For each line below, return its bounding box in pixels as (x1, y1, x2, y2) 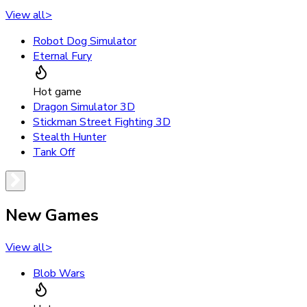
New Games (5, 204, 99, 227)
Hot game (33, 84, 82, 99)
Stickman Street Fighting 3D (33, 114, 171, 130)
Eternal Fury (33, 48, 92, 64)
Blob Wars (33, 266, 85, 282)
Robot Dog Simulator (33, 33, 136, 49)
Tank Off (33, 144, 75, 160)
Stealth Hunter (33, 129, 106, 145)
